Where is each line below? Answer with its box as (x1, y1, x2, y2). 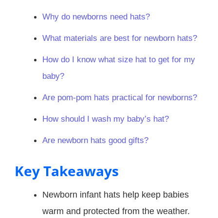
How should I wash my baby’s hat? (42, 114, 169, 124)
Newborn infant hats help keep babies (42, 189, 189, 200)
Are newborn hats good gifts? (42, 135, 148, 145)
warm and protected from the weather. (42, 206, 190, 216)
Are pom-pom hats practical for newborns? (42, 92, 197, 102)
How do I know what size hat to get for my (42, 54, 195, 64)
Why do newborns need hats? (42, 12, 150, 21)
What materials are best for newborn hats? (42, 33, 197, 43)
